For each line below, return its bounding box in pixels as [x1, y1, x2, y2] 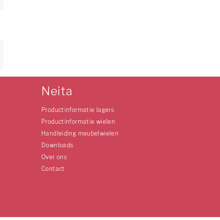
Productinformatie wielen [41, 118, 115, 125]
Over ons [41, 153, 67, 161]
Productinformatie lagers [41, 106, 114, 113]
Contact [41, 165, 65, 172]
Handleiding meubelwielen [41, 130, 119, 137]
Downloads [41, 141, 74, 149]
